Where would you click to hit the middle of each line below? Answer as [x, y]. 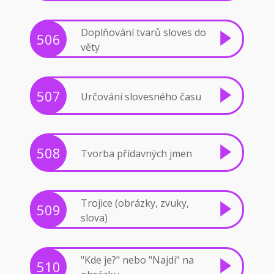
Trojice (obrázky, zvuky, [135, 203]
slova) [94, 217]
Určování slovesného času [141, 96]
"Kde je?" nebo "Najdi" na [137, 260]
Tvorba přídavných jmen [136, 153]
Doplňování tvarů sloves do [143, 32]
